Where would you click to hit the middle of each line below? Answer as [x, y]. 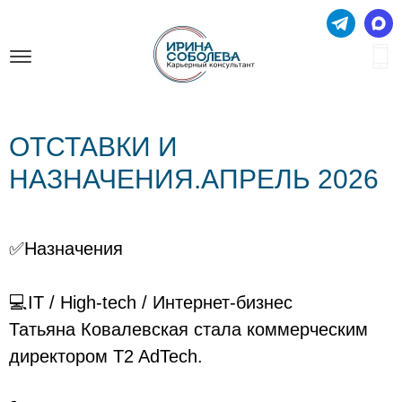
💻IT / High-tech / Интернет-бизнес [151, 302]
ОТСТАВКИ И [93, 147]
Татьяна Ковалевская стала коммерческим [188, 329]
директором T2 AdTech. [106, 356]
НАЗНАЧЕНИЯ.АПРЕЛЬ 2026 [194, 179]
